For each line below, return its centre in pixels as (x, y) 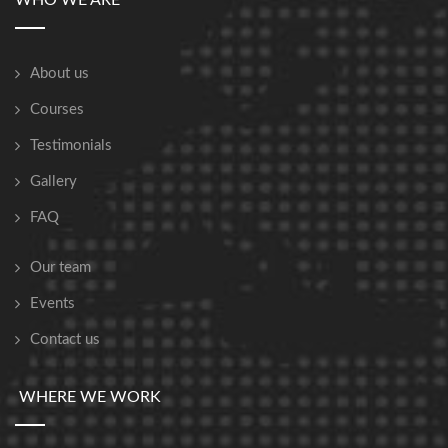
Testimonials (71, 146)
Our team (60, 268)
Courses (57, 110)
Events (52, 304)
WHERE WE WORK (88, 397)
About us (59, 74)
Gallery (53, 182)
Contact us (65, 340)
